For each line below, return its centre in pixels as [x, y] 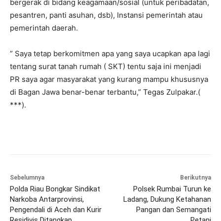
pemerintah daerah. [44, 28]
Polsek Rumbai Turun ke [172, 189]
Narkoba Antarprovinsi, [47, 200]
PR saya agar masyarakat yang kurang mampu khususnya [109, 79]
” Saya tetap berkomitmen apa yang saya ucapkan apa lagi [110, 54]
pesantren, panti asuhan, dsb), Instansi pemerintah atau [106, 15]
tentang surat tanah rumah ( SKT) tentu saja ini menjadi [106, 67]
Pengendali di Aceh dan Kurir [56, 210]
